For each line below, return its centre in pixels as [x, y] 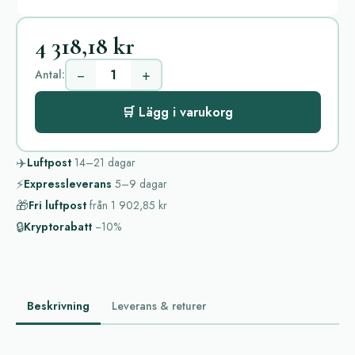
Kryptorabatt [58, 226]
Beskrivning [58, 305]
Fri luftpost [57, 205]
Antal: [50, 74]
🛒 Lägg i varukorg [177, 112]
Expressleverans [68, 183]
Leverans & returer [159, 305]
